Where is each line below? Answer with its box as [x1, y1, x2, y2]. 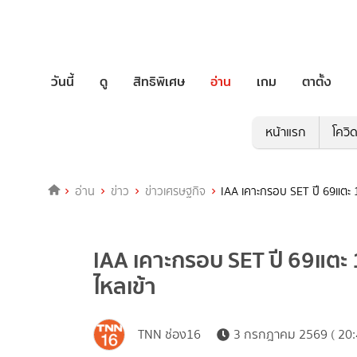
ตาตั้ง [302, 71, 331, 92]
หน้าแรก [265, 123, 306, 142]
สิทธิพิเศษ [133, 71, 185, 92]
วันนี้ [51, 71, 74, 92]
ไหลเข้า [93, 268, 156, 305]
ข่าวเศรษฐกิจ [144, 182, 206, 201]
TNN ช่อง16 [138, 325, 201, 344]
